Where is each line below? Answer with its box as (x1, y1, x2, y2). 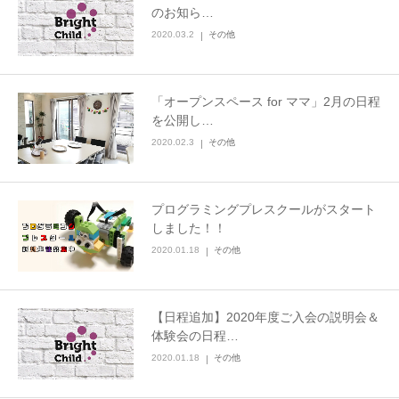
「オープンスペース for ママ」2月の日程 (151, 94, 380, 110)
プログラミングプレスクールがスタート (151, 202, 376, 217)
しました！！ (151, 221, 226, 236)
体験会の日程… (151, 328, 239, 343)
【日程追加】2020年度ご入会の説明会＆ (151, 309, 379, 324)
